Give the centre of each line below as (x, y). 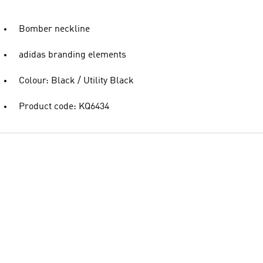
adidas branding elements (73, 55)
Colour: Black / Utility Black (76, 81)
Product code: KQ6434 (64, 107)
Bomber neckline (54, 29)
